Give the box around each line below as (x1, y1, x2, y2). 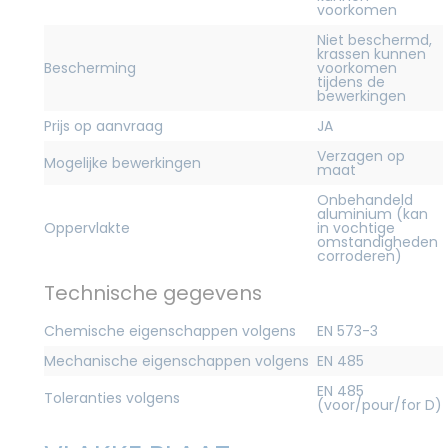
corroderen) (317, 245, 402, 266)
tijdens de (317, 71, 385, 92)
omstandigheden (317, 231, 438, 252)
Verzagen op (317, 145, 405, 166)
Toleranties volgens (44, 387, 180, 408)
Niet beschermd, (317, 29, 432, 50)
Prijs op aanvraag (44, 115, 163, 136)
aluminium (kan (317, 203, 428, 224)
